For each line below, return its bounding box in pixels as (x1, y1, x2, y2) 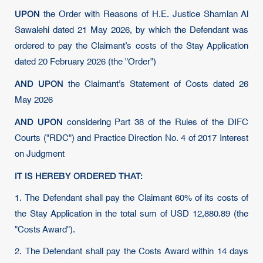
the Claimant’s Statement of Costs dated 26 (63, 80, 248, 89)
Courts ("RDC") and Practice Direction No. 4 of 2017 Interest (15, 134, 248, 143)
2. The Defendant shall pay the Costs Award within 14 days (15, 247, 248, 256)
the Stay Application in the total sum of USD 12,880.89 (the (15, 210, 248, 218)
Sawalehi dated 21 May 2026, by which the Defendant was (15, 26, 248, 35)
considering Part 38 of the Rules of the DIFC (62, 118, 249, 127)
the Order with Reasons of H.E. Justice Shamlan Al (40, 10, 248, 19)
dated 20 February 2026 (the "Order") (15, 58, 156, 66)
